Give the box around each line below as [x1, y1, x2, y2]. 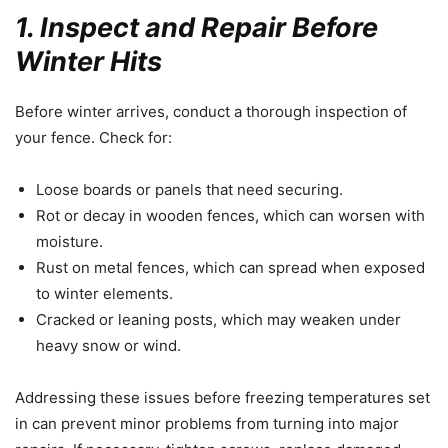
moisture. [36, 231, 103, 251]
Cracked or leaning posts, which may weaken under [36, 309, 401, 329]
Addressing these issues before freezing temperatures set [15, 387, 430, 407]
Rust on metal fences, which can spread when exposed [36, 257, 425, 277]
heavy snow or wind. [36, 335, 181, 355]
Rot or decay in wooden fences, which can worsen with [36, 205, 425, 225]
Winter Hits [15, 44, 162, 78]
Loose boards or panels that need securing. [36, 179, 343, 199]
